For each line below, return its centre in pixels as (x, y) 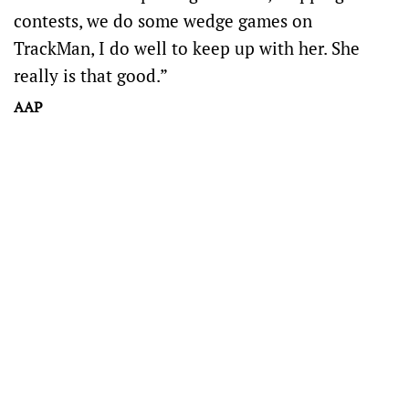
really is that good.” (91, 75)
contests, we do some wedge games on (163, 21)
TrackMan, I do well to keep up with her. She (187, 48)
